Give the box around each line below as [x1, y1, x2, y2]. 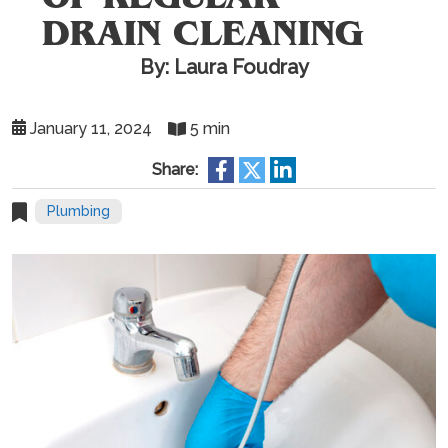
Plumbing [47, 203, 110, 219]
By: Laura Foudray [139, 55, 309, 79]
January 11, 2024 [26, 119, 152, 138]
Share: [152, 160, 198, 179]
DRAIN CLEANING [42, 12, 364, 54]
